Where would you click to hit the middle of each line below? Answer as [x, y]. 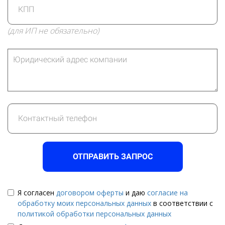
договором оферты [90, 192]
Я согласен [37, 192]
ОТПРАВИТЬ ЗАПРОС [113, 156]
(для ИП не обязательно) [53, 30]
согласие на [167, 192]
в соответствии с [182, 203]
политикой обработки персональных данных [94, 213]
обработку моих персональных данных [84, 203]
